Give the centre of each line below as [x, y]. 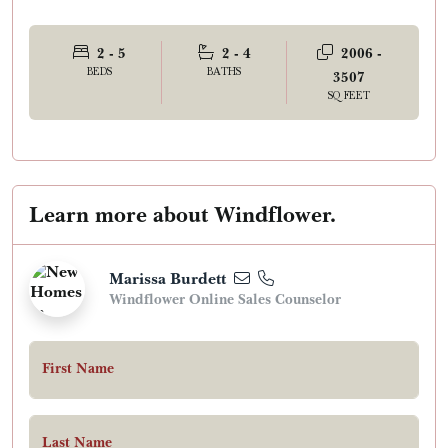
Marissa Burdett [167, 279]
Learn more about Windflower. [182, 215]
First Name [78, 369]
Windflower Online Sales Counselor [225, 300]
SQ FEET [349, 96]
